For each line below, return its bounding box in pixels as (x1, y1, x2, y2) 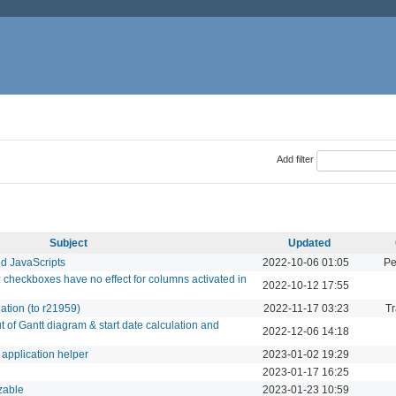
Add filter (276, 154, 314, 165)
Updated (288, 236, 331, 249)
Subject (49, 236, 88, 249)
